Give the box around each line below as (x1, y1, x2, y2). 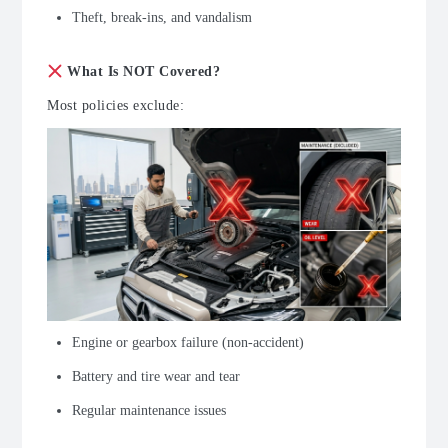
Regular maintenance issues (72, 403, 226, 419)
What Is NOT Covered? (62, 64, 221, 80)
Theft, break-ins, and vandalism (72, 10, 252, 26)
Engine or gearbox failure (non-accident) (72, 335, 304, 351)
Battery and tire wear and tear (72, 369, 240, 385)
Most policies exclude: (47, 98, 184, 114)
